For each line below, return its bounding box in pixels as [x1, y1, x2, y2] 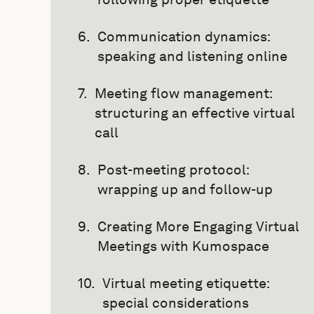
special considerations [102, 294, 249, 311]
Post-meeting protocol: [97, 161, 249, 178]
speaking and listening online [97, 48, 287, 64]
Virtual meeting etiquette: [102, 275, 269, 292]
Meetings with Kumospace [97, 238, 269, 254]
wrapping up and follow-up [97, 181, 273, 198]
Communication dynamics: [97, 28, 270, 45]
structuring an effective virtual [95, 104, 295, 121]
